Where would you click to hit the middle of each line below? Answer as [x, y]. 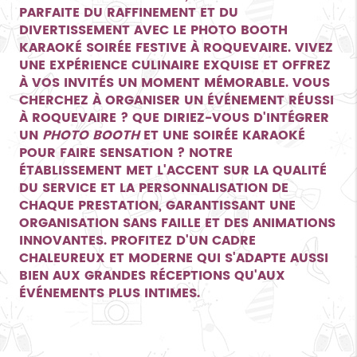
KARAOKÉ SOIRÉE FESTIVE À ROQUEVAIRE [153, 47]
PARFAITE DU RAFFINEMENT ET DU [128, 12]
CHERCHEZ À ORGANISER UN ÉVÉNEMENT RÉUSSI [176, 100]
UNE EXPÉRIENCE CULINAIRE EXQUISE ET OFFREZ [175, 65]
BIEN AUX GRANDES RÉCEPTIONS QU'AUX [152, 275]
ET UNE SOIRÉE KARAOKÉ [222, 135]
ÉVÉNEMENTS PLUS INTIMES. [109, 293]
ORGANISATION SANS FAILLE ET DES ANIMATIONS [177, 223]
